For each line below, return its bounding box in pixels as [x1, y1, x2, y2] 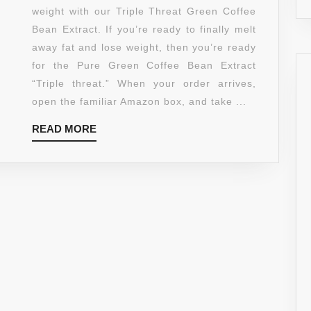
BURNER [119, 105, 190, 123]
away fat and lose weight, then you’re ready [32, 42, 256, 53]
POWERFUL [119, 159, 212, 177]
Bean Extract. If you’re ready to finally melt [32, 24, 256, 35]
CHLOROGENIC [119, 285, 242, 303]
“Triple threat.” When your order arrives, [32, 78, 256, 90]
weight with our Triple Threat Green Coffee [32, 6, 256, 17]
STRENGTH [119, 69, 209, 87]
